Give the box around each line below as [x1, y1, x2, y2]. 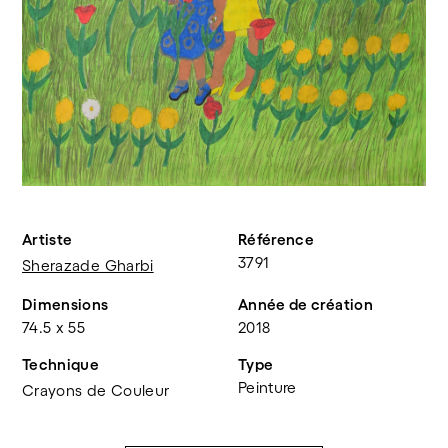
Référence [238, 231, 315, 249]
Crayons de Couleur [22, 382, 170, 400]
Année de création [238, 296, 373, 314]
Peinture [238, 379, 297, 397]
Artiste [22, 231, 73, 249]
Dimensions [22, 296, 109, 314]
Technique [22, 356, 100, 374]
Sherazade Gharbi [22, 257, 154, 275]
